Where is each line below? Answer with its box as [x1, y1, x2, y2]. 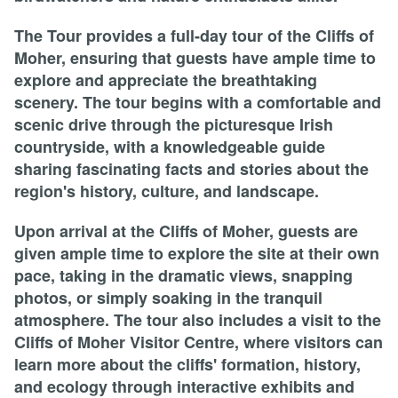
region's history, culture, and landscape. [14, 179, 319, 203]
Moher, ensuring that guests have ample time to [14, 45, 376, 69]
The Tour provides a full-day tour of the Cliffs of [14, 23, 374, 47]
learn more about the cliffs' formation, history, [14, 352, 361, 376]
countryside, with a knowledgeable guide [14, 134, 325, 158]
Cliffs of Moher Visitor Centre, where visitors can [14, 330, 383, 354]
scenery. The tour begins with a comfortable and [14, 90, 381, 114]
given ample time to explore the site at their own [14, 241, 379, 265]
